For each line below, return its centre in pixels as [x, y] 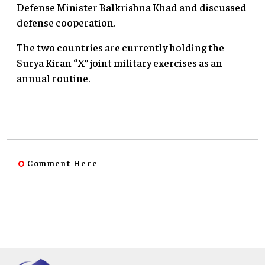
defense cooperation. [66, 22]
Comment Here [63, 163]
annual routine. [53, 78]
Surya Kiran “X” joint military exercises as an [119, 63]
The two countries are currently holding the [120, 47]
